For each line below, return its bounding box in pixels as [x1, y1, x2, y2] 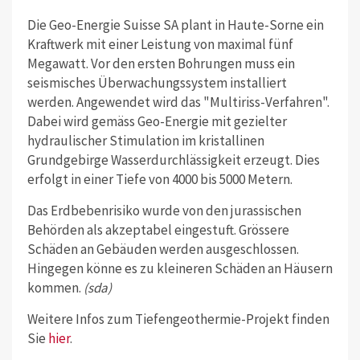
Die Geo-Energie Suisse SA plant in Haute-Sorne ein [27, 16, 324, 35]
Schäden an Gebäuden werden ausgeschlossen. [27, 240, 299, 259]
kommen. [27, 279, 84, 297]
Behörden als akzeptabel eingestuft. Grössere [27, 221, 289, 239]
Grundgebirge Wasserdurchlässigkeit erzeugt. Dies [27, 151, 320, 170]
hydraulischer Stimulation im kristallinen [27, 132, 264, 150]
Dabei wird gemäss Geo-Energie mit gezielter [27, 112, 287, 131]
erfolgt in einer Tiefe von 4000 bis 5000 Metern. [27, 170, 292, 189]
